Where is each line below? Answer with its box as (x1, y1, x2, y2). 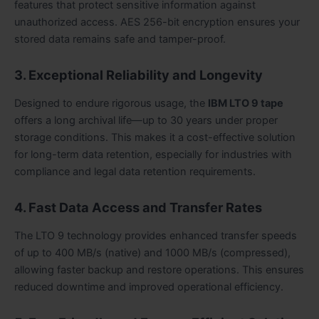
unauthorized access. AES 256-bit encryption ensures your (14, 15, 300, 28)
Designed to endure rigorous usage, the (14, 96, 208, 110)
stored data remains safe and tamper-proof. (14, 32, 226, 46)
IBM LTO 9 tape (208, 96, 283, 110)
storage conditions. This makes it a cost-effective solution (14, 130, 296, 144)
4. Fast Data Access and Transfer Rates (14, 199, 262, 216)
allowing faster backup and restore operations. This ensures (14, 263, 304, 276)
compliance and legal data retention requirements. (14, 164, 256, 178)
